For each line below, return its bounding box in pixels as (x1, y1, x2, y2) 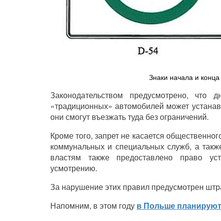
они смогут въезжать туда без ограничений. (50, 111, 209, 123)
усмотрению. (50, 162, 97, 174)
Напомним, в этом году (50, 200, 137, 212)
